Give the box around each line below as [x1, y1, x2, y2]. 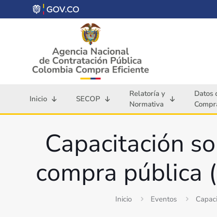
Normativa [129, 99, 164, 109]
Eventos [150, 194, 177, 204]
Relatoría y [129, 89, 165, 99]
